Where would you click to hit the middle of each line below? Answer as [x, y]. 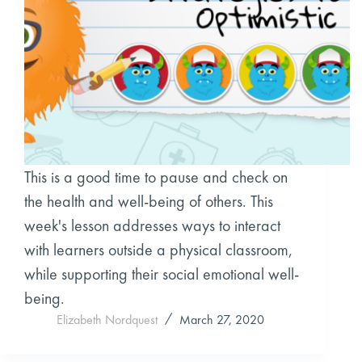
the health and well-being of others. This [149, 201]
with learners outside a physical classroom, [158, 249]
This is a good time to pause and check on [156, 177]
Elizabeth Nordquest [107, 319]
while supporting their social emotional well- [162, 274]
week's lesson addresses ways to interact [152, 225]
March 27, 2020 [222, 319]
